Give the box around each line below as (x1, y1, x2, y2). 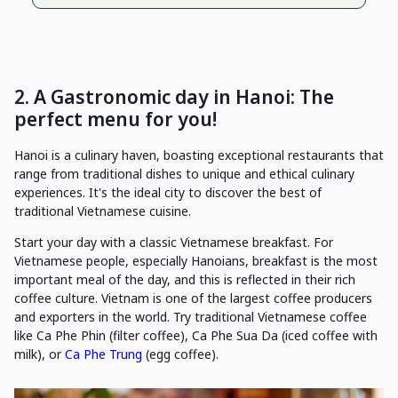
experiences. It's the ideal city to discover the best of (14, 184, 322, 202)
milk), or (14, 346, 65, 363)
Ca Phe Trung (65, 346, 146, 363)
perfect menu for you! (14, 107, 217, 132)
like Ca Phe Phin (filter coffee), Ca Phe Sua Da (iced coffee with (14, 327, 378, 345)
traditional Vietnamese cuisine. (14, 203, 191, 220)
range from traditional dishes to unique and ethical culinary (14, 165, 354, 183)
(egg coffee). (146, 346, 219, 363)
